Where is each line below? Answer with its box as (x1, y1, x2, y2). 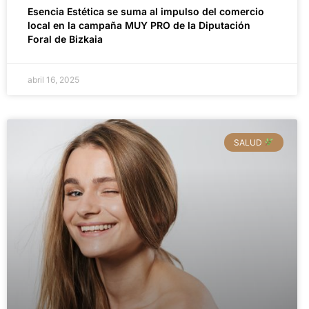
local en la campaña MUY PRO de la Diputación (28, 19, 250, 32)
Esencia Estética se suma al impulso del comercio (28, 6, 264, 18)
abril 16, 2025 (28, 74, 79, 86)
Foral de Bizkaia (28, 33, 103, 46)
